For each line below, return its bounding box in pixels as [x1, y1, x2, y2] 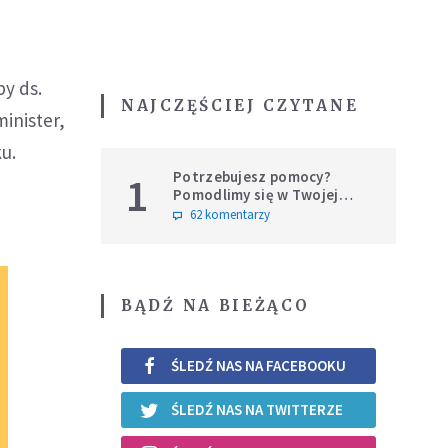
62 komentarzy [190, 205, 270, 223]
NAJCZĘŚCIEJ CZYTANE [121, 95, 359, 115]
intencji [173, 202, 226, 222]
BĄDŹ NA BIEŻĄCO [121, 295, 310, 315]
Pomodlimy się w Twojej [173, 184, 339, 204]
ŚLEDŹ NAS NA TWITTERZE [171, 400, 343, 420]
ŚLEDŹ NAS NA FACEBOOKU [171, 356, 346, 376]
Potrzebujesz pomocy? [173, 166, 331, 186]
